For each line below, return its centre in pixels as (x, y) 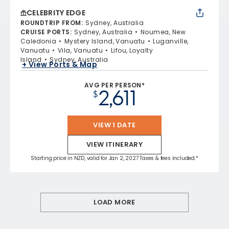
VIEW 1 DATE (114, 125)
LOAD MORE (114, 202)
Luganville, (171, 41)
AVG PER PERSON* (114, 85)
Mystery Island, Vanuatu (105, 41)
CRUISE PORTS (45, 32)
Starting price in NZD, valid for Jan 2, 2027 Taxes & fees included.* (114, 158)
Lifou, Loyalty (132, 50)
